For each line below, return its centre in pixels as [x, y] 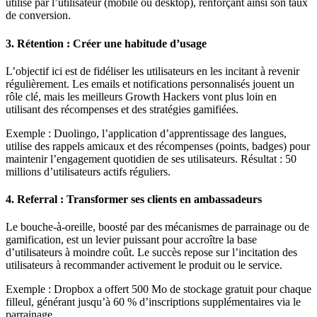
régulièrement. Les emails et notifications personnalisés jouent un [150, 83]
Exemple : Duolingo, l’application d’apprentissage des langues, [146, 133]
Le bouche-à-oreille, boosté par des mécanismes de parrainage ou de [157, 227]
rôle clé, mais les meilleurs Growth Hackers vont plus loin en [141, 96]
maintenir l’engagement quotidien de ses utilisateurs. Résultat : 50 [151, 158]
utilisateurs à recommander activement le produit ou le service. [144, 265]
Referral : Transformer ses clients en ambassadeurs [139, 200]
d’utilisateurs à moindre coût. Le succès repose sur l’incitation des [151, 253]
